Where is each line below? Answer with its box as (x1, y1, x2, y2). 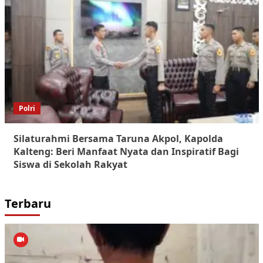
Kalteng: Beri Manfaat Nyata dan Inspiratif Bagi (13, 144, 239, 158)
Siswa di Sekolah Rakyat (13, 157, 127, 171)
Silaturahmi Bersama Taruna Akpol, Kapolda (13, 131, 223, 145)
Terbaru (4, 195, 51, 211)
